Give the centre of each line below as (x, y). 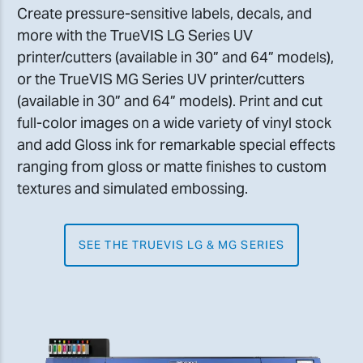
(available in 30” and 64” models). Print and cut (170, 100)
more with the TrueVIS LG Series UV (135, 35)
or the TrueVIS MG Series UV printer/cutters (161, 79)
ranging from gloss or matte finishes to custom (172, 166)
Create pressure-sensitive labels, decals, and (164, 13)
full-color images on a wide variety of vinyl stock (174, 122)
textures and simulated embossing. (132, 188)
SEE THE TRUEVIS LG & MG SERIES (181, 244)
